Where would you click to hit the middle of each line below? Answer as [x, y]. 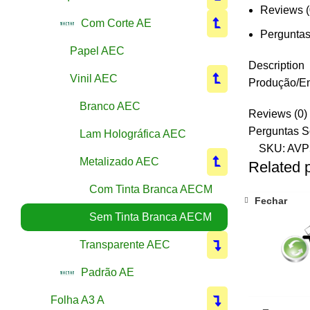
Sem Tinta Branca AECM [151, 217]
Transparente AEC [125, 244]
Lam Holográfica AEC [133, 134]
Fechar [271, 201]
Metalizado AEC [119, 161]
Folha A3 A [77, 300]
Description [276, 65]
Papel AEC [97, 51]
